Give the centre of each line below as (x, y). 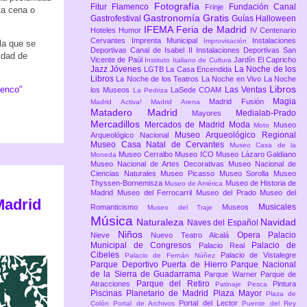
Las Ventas (247, 90)
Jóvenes (127, 70)
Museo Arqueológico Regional (235, 135)
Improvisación (228, 41)
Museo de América (195, 184)
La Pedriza (151, 90)
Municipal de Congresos (145, 246)
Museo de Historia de (261, 183)
